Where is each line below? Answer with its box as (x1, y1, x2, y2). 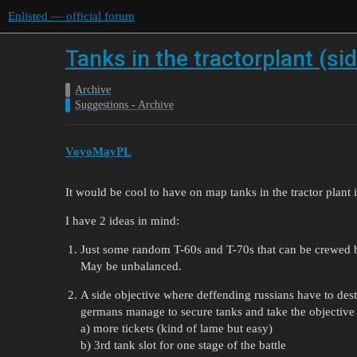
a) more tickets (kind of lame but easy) (80, 321, 273, 335)
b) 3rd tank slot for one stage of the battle (80, 338, 286, 351)
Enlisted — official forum (8, 10, 135, 22)
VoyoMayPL (65, 144, 131, 158)
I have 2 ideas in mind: (65, 214, 179, 227)
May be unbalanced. (80, 259, 182, 273)
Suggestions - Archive (75, 99, 174, 111)
